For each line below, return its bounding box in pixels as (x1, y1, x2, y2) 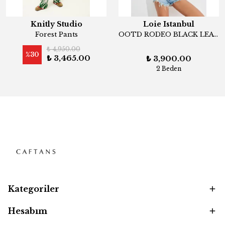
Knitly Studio (30, 20, 82, 29)
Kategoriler (8, 184, 59, 194)
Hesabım (8, 206, 47, 216)
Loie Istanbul (143, 20, 194, 29)
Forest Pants (35, 30, 78, 39)
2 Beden (156, 65, 181, 72)
